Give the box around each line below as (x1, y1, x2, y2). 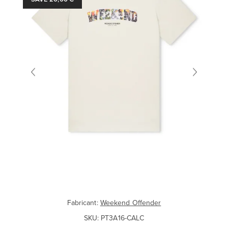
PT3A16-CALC (101, 213, 145, 224)
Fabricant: (67, 197, 98, 209)
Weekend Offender (100, 197, 161, 209)
